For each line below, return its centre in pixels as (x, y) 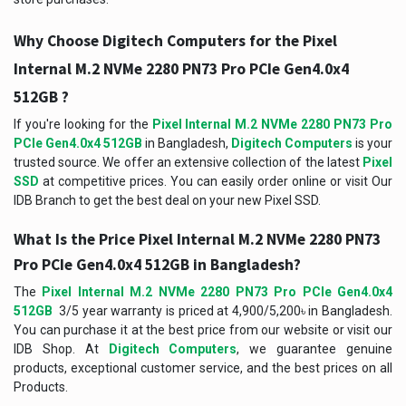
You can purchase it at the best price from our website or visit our (203, 329)
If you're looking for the (83, 124)
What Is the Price (76, 239)
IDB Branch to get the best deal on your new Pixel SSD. (167, 200)
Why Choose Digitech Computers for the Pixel (175, 40)
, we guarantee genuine (315, 348)
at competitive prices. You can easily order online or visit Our (216, 181)
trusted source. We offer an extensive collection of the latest (188, 162)
